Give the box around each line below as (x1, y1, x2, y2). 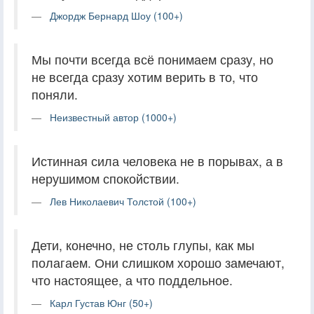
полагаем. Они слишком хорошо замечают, (32, 253, 285, 271)
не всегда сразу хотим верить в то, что (32, 67, 258, 86)
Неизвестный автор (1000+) (50, 109, 177, 124)
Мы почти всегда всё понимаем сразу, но (32, 50, 273, 68)
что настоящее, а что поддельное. (32, 271, 233, 289)
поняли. (32, 85, 78, 103)
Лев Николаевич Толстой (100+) (50, 193, 196, 208)
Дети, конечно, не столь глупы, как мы (32, 235, 254, 254)
